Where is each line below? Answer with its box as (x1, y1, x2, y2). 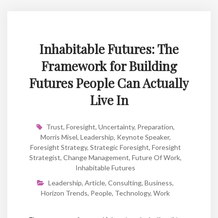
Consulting (108, 178, 142, 187)
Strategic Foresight (90, 143, 149, 151)
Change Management (63, 153, 129, 162)
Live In (90, 91, 128, 109)
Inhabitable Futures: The (39, 40, 179, 57)
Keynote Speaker (116, 132, 169, 141)
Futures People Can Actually (29, 74, 189, 91)
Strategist (29, 153, 60, 162)
